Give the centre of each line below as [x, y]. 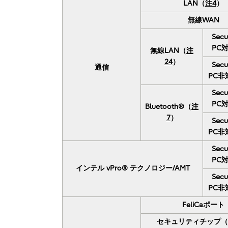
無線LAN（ [168, 50]
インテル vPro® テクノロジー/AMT [133, 168]
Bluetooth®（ [168, 106]
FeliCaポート [203, 205]
